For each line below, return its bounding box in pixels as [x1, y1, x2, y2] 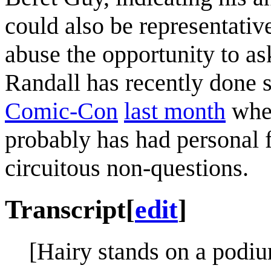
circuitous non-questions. [5, 154, 249, 181]
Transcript [5, 194, 126, 224]
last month [124, 97, 226, 125]
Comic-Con [5, 97, 118, 125]
